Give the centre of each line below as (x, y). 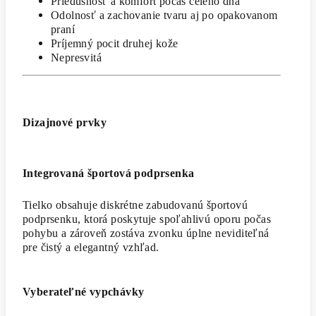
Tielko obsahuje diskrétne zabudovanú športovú (135, 205)
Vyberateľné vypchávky (84, 291)
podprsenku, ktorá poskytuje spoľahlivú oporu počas (147, 219)
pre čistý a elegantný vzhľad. (91, 247)
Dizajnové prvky (65, 122)
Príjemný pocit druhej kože (115, 43)
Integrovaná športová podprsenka (109, 173)
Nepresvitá (76, 57)
